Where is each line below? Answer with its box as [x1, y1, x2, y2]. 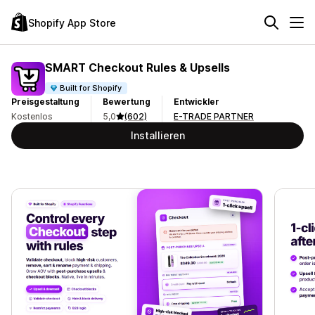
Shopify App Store [28, 16, 116, 29]
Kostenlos [11, 111, 53, 122]
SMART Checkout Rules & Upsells [45, 60, 230, 75]
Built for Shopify [60, 82, 122, 93]
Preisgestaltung [11, 96, 79, 107]
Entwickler [174, 96, 219, 107]
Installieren [130, 129, 185, 141]
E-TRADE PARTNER [174, 111, 254, 122]
